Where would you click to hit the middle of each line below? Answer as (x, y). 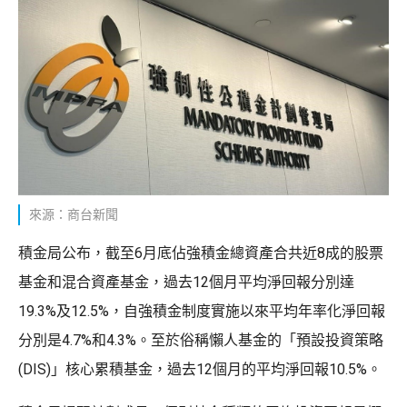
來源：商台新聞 (74, 214)
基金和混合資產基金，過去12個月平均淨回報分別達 (186, 282)
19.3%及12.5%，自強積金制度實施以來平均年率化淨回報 (202, 311)
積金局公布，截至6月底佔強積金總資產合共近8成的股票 (201, 253)
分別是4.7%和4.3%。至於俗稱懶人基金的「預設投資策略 (201, 340)
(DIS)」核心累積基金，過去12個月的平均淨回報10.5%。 (200, 369)
